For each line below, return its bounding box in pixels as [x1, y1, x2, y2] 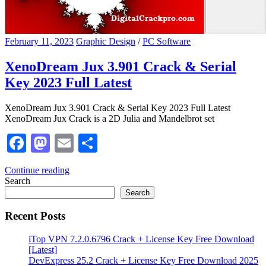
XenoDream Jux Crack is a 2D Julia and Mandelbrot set [5, 113, 214, 123]
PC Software [142, 36, 191, 46]
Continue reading [5, 164, 69, 175]
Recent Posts [5, 210, 65, 223]
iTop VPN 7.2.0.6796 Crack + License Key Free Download [28, 234, 254, 245]
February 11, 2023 [5, 36, 74, 46]
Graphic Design [76, 36, 135, 46]
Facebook [26, 132, 100, 154]
